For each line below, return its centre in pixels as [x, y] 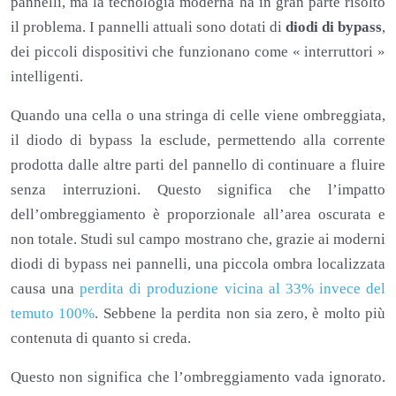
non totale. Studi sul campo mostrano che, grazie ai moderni [198, 239]
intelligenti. [47, 76]
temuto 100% [53, 313]
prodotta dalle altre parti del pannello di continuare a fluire [198, 164]
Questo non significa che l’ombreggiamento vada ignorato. [198, 377]
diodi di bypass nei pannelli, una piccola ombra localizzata [198, 263]
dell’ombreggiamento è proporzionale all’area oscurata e [198, 214]
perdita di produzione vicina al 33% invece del [233, 288]
